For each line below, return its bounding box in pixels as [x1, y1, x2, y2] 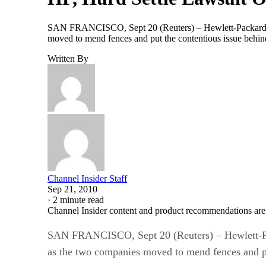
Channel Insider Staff [47, 173, 127, 183]
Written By [47, 53, 88, 64]
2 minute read [53, 194, 104, 205]
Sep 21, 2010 [47, 183, 97, 194]
